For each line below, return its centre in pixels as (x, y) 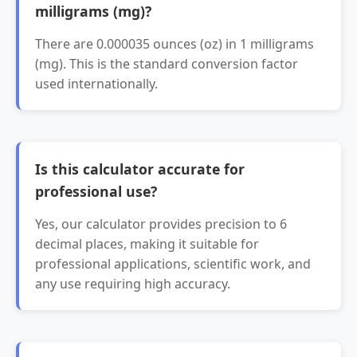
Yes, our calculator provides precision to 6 (161, 224)
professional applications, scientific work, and (173, 264)
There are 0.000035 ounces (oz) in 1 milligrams (175, 44)
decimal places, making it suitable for (147, 244)
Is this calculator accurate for (140, 169)
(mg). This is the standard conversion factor (167, 64)
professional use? (96, 191)
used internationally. (96, 84)
